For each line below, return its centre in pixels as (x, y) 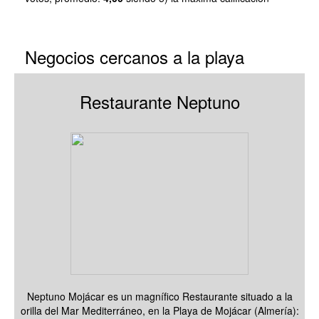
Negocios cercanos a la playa (135, 57)
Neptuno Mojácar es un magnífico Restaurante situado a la (159, 297)
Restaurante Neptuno (159, 102)
